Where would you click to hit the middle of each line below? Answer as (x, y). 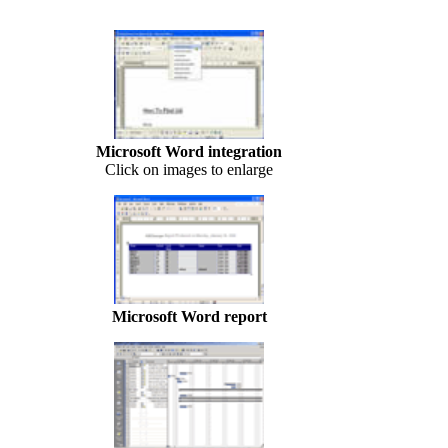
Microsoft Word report (189, 316)
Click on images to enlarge (189, 169)
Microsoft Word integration (189, 151)
